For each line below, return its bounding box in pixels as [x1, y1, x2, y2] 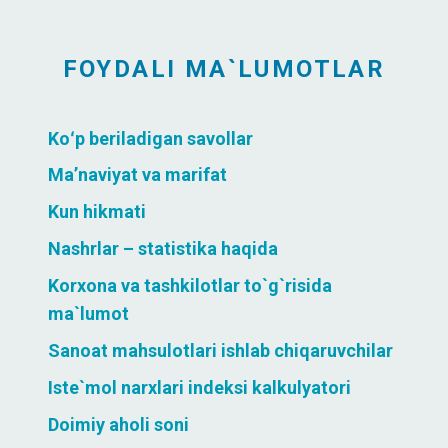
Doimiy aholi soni [48, 413, 189, 435]
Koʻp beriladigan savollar [48, 127, 253, 149]
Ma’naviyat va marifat [48, 164, 227, 186]
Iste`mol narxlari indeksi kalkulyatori [48, 376, 351, 398]
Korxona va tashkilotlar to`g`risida [48, 274, 332, 296]
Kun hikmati [48, 200, 146, 222]
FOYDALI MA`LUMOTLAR [62, 54, 386, 83]
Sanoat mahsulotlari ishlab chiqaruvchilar [48, 339, 393, 361]
